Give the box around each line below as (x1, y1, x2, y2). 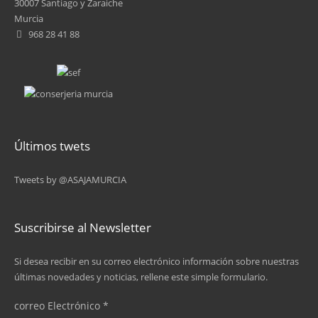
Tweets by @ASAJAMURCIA (14, 173, 126, 186)
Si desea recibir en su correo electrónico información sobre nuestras (14, 255, 299, 268)
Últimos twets (14, 138, 90, 154)
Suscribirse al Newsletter (14, 219, 151, 236)
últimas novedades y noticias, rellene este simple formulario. (14, 270, 268, 283)
